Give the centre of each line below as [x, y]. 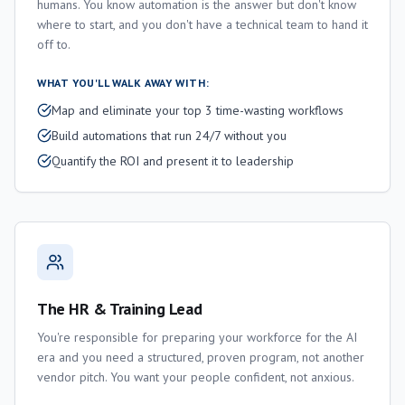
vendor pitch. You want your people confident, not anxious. [196, 377]
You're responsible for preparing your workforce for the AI [197, 337]
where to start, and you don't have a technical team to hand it [202, 24]
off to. [54, 44]
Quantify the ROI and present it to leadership [173, 161]
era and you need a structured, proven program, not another [201, 357]
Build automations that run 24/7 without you [169, 136]
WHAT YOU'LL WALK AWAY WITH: [123, 83]
